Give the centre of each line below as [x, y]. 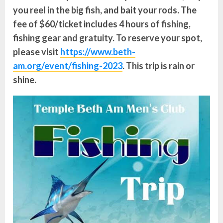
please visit [37, 52]
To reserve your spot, [159, 38]
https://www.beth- [98, 52]
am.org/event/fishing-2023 [68, 66]
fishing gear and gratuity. [64, 38]
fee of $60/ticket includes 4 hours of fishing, [102, 24]
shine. [25, 80]
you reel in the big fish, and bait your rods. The [105, 10]
